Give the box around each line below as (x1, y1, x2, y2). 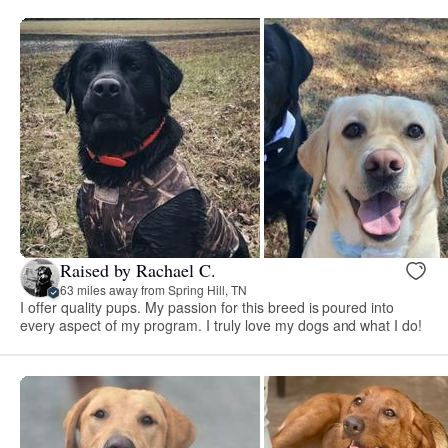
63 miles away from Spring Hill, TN (60, 280, 247, 298)
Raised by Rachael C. (60, 257, 216, 282)
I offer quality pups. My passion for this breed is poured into (20, 297, 395, 318)
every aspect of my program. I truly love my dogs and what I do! (20, 315, 423, 336)
